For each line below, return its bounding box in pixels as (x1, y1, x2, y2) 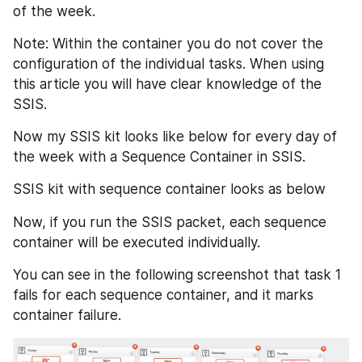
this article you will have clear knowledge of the (13, 76, 322, 92)
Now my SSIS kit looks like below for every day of (13, 128, 337, 145)
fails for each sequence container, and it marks (13, 286, 314, 303)
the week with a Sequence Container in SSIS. (13, 149, 305, 165)
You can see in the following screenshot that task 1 (13, 266, 341, 283)
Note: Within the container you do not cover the (13, 36, 323, 52)
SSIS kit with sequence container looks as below (13, 181, 326, 197)
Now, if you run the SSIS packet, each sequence (13, 213, 326, 230)
